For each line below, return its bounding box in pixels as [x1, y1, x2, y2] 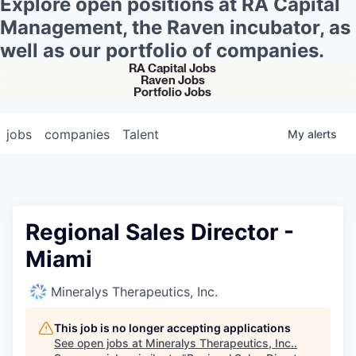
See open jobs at [54, 335, 145, 350]
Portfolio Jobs [133, 83, 211, 99]
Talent [122, 126, 159, 142]
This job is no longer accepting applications [54, 320, 291, 335]
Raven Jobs [140, 72, 205, 87]
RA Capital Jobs [129, 60, 216, 75]
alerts [308, 126, 337, 141]
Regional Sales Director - [25, 218, 294, 246]
